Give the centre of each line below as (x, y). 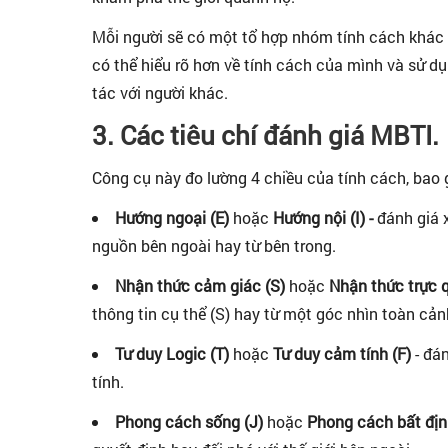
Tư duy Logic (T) (172, 353)
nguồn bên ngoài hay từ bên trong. (214, 245)
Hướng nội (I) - (321, 217)
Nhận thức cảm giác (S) (202, 285)
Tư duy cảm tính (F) (344, 353)
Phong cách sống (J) (189, 421)
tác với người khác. (160, 92)
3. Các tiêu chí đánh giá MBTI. (265, 135)
